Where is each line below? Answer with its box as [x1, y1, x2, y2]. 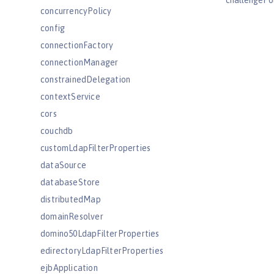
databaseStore [40, 177, 100, 187]
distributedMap [40, 194, 101, 204]
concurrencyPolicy [40, 6, 112, 16]
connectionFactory [40, 40, 114, 50]
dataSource [40, 160, 86, 170]
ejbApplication [40, 263, 98, 273]
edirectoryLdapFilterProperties [40, 246, 163, 256]
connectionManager [40, 57, 119, 67]
